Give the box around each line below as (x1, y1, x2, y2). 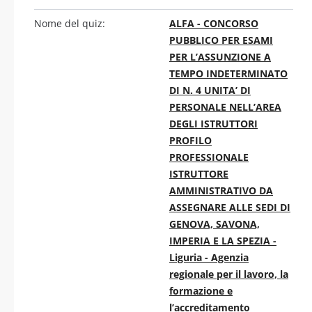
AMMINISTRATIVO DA (169, 183, 273, 197)
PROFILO (169, 133, 212, 147)
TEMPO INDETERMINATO (169, 66, 288, 80)
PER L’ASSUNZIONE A (169, 49, 271, 63)
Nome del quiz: (34, 16, 105, 30)
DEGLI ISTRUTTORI (169, 116, 258, 130)
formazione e (169, 283, 233, 297)
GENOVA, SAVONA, (169, 217, 260, 231)
